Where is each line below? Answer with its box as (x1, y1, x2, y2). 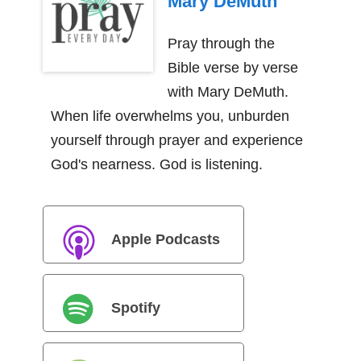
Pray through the (167, 35, 275, 52)
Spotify (110, 299, 160, 316)
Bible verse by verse (167, 59, 298, 76)
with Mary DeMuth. (167, 83, 288, 100)
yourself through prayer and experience (50, 131, 303, 148)
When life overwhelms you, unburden (50, 107, 289, 124)
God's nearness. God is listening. (50, 156, 263, 172)
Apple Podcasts (110, 230, 220, 247)
